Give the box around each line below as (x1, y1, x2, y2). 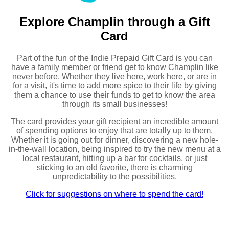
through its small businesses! (62, 99, 167, 108)
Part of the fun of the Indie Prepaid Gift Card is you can (16, 53, 213, 62)
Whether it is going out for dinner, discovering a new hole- (11, 135, 218, 144)
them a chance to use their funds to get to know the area (14, 90, 215, 99)
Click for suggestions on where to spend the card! (26, 189, 203, 198)
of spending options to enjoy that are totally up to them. (16, 126, 213, 135)
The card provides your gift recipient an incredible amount (11, 117, 218, 126)
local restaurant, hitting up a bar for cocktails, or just (22, 153, 207, 163)
